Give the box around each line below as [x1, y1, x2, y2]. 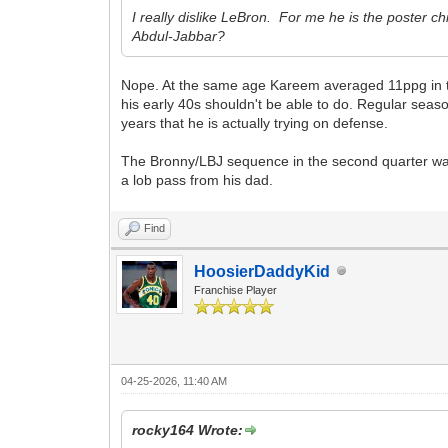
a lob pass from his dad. [121, 171, 274, 188]
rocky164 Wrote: [132, 421, 244, 438]
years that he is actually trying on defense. [121, 114, 389, 131]
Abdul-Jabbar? [132, 27, 226, 44]
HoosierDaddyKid [194, 262, 331, 280]
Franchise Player [194, 283, 278, 296]
